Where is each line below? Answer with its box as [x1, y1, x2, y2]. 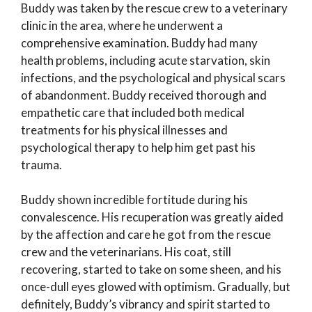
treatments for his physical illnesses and [21, 122, 228, 137]
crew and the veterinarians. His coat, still [21, 244, 231, 260]
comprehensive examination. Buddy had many [21, 35, 258, 50]
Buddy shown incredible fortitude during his [21, 192, 248, 208]
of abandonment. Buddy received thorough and [21, 87, 267, 102]
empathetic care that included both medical [21, 104, 244, 120]
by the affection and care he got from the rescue [21, 227, 271, 242]
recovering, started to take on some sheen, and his [21, 262, 281, 277]
